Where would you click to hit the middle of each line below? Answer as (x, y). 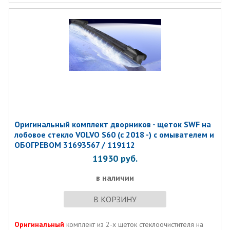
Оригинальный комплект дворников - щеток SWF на (112, 124)
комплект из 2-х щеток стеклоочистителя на (135, 224)
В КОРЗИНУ (115, 199)
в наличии (115, 178)
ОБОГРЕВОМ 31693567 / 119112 (74, 145)
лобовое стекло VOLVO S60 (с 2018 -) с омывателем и (114, 135)
